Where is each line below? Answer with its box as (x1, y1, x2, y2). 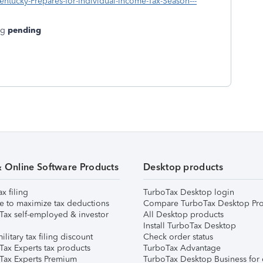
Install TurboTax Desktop (143, 221, 236, 231)
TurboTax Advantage (143, 243, 221, 253)
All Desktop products (143, 210, 224, 220)
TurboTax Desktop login (143, 187, 234, 197)
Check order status (143, 232, 213, 242)
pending (5, 25, 41, 35)
